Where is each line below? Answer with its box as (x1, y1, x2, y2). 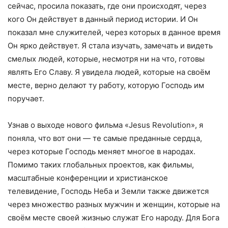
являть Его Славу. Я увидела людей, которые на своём (8, 67, 210, 77)
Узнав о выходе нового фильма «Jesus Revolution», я (8, 120, 203, 130)
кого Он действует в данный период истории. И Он (8, 14, 198, 24)
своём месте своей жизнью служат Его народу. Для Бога (8, 212, 219, 222)
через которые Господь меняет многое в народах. (8, 146, 195, 156)
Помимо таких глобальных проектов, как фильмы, (8, 159, 194, 169)
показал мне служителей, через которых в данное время (8, 27, 220, 37)
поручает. (8, 93, 44, 103)
